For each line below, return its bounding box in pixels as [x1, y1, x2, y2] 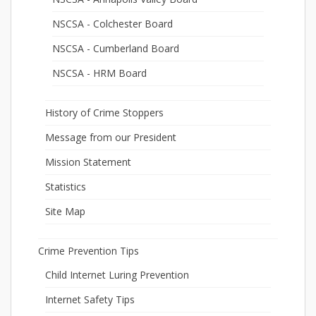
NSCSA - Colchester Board [52, 17, 173, 31]
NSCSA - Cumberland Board [52, 42, 179, 56]
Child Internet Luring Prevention [45, 268, 189, 282]
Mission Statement [45, 155, 131, 169]
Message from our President [45, 130, 176, 145]
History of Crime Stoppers [45, 106, 164, 120]
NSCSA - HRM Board [52, 66, 147, 80]
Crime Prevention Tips [38, 244, 139, 258]
